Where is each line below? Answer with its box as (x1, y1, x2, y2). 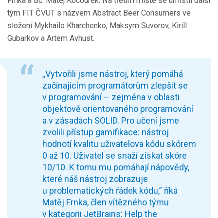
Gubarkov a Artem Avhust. (7, 34, 94, 43)
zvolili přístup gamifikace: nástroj (42, 127, 169, 138)
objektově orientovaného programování (42, 104, 193, 114)
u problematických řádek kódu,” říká (42, 185, 178, 196)
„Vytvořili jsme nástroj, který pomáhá (42, 69, 183, 79)
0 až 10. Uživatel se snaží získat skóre (42, 150, 187, 161)
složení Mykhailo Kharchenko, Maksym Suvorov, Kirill (7, 21, 187, 31)
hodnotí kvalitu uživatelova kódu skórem (42, 139, 196, 149)
